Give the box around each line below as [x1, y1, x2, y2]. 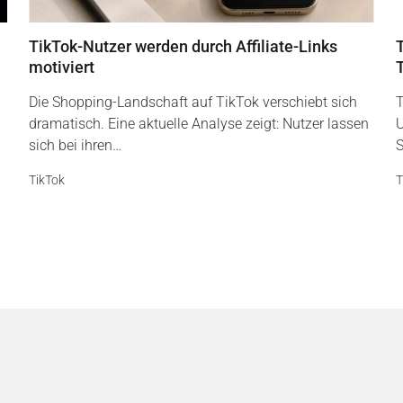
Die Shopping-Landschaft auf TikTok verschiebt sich [29, 94, 357, 111]
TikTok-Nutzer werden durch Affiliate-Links [29, 37, 337, 56]
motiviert [29, 58, 98, 76]
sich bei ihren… [29, 137, 121, 154]
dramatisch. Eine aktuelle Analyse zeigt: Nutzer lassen [29, 115, 369, 132]
